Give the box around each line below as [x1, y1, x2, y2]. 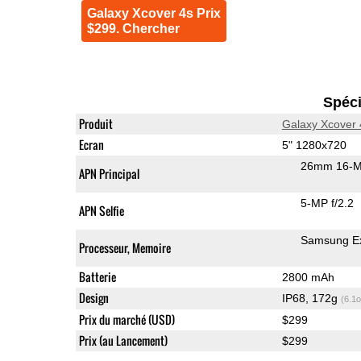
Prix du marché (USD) [78, 310, 175, 328]
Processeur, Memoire [78, 239, 171, 256]
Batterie [78, 268, 116, 285]
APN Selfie [78, 201, 124, 219]
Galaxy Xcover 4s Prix [86, 6, 221, 20]
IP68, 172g [281, 291, 341, 305]
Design [78, 288, 109, 306]
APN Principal [78, 164, 139, 182]
